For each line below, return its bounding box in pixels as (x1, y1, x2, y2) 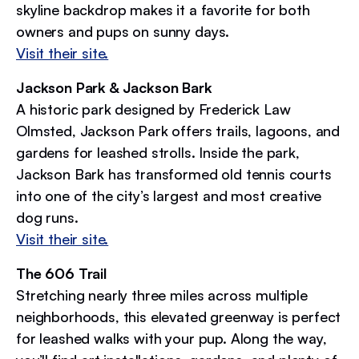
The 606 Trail (16, 264, 107, 282)
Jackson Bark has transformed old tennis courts (16, 164, 332, 183)
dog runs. (16, 208, 79, 226)
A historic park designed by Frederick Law (16, 99, 291, 118)
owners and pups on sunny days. (16, 22, 230, 40)
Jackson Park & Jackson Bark (16, 78, 212, 96)
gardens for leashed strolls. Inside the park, (16, 143, 300, 161)
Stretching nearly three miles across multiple (16, 285, 308, 304)
